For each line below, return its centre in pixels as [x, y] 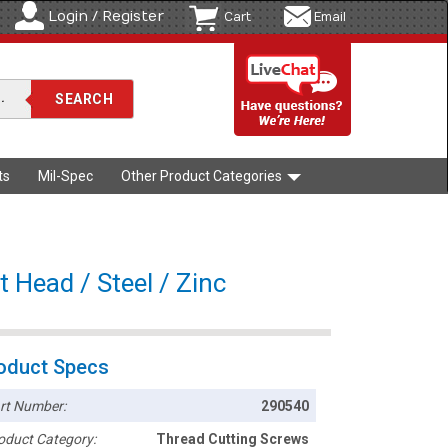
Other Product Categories [203, 176]
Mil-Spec [65, 176]
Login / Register [106, 16]
